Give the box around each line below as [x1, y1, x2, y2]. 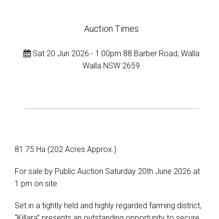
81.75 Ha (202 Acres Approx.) [15, 145, 116, 154]
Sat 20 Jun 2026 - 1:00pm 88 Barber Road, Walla [30, 49, 199, 58]
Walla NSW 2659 [83, 61, 140, 70]
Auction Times [84, 23, 139, 34]
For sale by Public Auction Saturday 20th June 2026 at [15, 167, 200, 176]
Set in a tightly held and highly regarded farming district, [15, 201, 201, 210]
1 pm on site [15, 179, 57, 188]
